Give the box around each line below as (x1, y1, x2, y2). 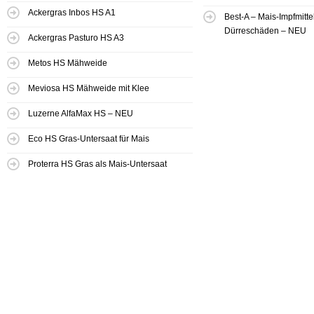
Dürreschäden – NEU (224, 26, 306, 36)
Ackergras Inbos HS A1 (28, 8, 116, 18)
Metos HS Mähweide (28, 58, 107, 69)
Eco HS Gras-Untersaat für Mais (28, 134, 149, 144)
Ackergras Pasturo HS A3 (28, 33, 124, 43)
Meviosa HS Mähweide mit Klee (28, 83, 149, 94)
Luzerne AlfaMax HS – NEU (28, 109, 133, 119)
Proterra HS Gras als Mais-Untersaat (28, 159, 167, 170)
